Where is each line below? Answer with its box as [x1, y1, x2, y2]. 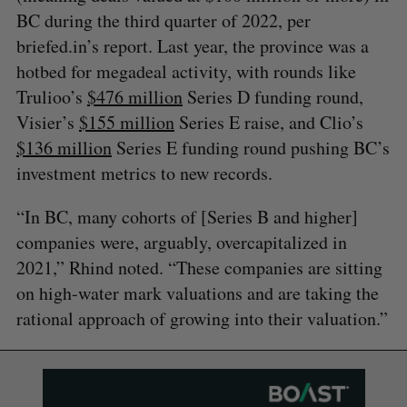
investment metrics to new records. [15, 160, 273, 185]
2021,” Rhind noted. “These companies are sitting [15, 254, 382, 280]
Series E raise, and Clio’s [174, 109, 363, 134]
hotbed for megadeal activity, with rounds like [15, 58, 356, 84]
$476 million [86, 84, 183, 109]
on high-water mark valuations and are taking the [15, 280, 379, 305]
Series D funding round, [182, 84, 363, 109]
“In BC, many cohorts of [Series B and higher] [15, 203, 358, 229]
